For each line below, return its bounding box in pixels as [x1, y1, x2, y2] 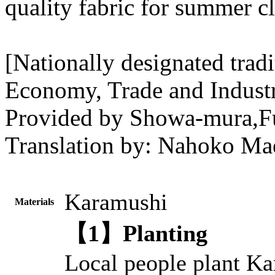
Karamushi [64, 189, 168, 215]
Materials [15, 196, 54, 207]
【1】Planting [64, 220, 207, 246]
